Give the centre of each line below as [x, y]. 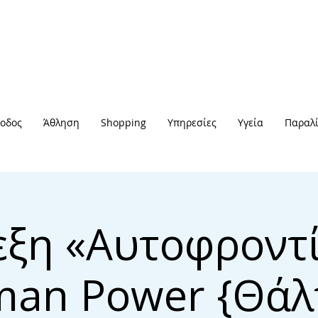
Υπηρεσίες [192, 122]
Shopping [124, 122]
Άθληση [61, 122]
